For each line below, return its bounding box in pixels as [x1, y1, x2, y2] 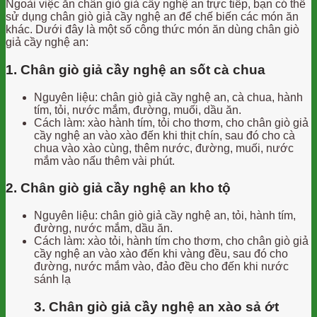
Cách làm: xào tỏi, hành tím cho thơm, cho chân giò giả [34, 235, 309, 248]
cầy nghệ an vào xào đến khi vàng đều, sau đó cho [34, 248, 288, 260]
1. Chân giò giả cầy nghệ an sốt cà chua [6, 62, 265, 77]
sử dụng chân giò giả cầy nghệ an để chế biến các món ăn [6, 11, 299, 23]
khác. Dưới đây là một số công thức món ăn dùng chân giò [6, 23, 299, 36]
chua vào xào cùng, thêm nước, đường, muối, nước [34, 142, 294, 154]
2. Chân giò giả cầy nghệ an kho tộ [6, 180, 231, 196]
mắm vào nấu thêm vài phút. [34, 154, 175, 167]
